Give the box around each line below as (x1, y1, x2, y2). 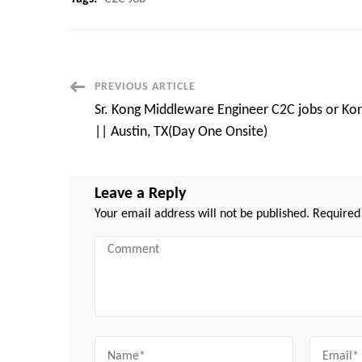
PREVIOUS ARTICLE (95, 81, 196, 93)
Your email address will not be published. (95, 208, 309, 221)
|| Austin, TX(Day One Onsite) (95, 124, 267, 140)
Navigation (69, 113, 182, 138)
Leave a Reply (95, 186, 186, 202)
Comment (94, 238, 140, 250)
